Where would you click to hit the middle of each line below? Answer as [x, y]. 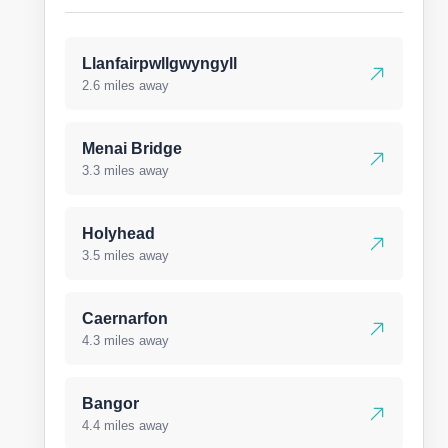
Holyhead [118, 233]
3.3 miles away [125, 170]
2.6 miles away [125, 85]
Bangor [110, 403]
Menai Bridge [132, 148]
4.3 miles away [125, 340]
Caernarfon [125, 318]
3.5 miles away [125, 255]
